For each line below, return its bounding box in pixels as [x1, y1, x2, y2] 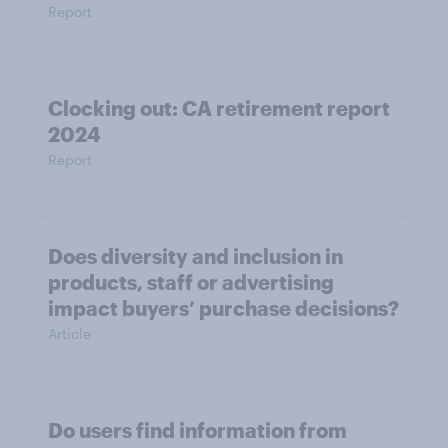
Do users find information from [48, 418, 347, 442]
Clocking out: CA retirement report [48, 96, 390, 120]
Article [48, 325, 91, 342]
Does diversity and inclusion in [48, 244, 343, 268]
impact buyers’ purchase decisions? [48, 296, 399, 320]
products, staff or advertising [48, 270, 334, 294]
